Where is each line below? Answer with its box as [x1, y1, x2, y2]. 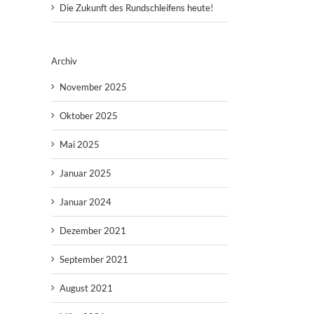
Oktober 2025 [60, 109, 118, 121]
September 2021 [60, 253, 128, 265]
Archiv [51, 55, 77, 67]
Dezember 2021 [60, 224, 126, 236]
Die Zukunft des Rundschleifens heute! [60, 1, 213, 13]
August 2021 [60, 282, 113, 294]
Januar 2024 [60, 196, 111, 207]
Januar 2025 [60, 167, 111, 179]
